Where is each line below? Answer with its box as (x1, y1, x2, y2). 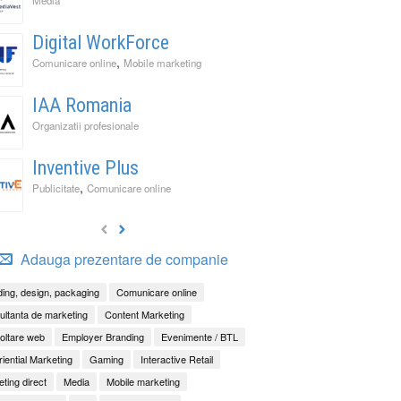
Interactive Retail (141, 351, 213, 366)
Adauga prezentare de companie (16, 248, 228, 269)
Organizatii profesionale (32, 117, 139, 132)
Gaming (90, 351, 124, 366)
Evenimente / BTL (161, 328, 238, 344)
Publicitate (32, 180, 80, 195)
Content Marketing (105, 306, 184, 321)
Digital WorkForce (32, 30, 169, 54)
